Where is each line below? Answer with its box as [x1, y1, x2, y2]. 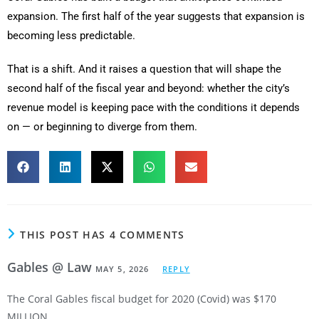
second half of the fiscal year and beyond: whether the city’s [7, 82, 290, 95]
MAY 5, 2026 [95, 263, 150, 275]
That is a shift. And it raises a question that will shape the [7, 63, 281, 76]
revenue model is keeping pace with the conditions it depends [7, 101, 300, 115]
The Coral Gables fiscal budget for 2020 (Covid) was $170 [7, 292, 276, 306]
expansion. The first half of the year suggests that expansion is [7, 10, 305, 23]
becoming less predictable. [7, 29, 135, 43]
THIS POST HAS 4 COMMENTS [20, 228, 185, 242]
